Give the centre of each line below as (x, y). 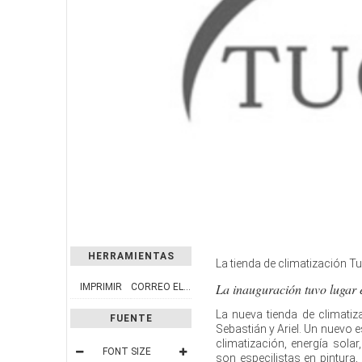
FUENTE (131, 318)
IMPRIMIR (101, 286)
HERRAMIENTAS (131, 256)
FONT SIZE (127, 351)
